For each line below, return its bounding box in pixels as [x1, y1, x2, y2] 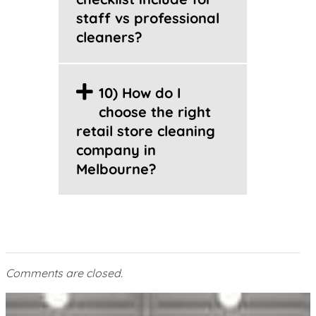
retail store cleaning [75, 122, 215, 140]
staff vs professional [75, 9, 219, 27]
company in [75, 141, 156, 159]
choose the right [98, 103, 211, 121]
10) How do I [98, 84, 181, 102]
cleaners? [75, 28, 142, 46]
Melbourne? [75, 160, 157, 178]
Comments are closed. [6, 266, 123, 280]
